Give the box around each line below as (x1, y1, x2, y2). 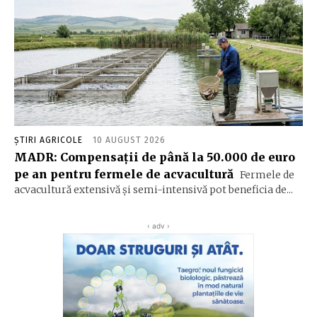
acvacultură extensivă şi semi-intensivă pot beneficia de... (14, 183, 293, 197)
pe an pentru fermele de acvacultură (14, 167, 234, 182)
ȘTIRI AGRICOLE (14, 135, 83, 146)
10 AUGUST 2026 (93, 135, 166, 146)
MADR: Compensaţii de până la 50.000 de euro (14, 150, 295, 165)
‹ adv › (147, 221, 170, 231)
